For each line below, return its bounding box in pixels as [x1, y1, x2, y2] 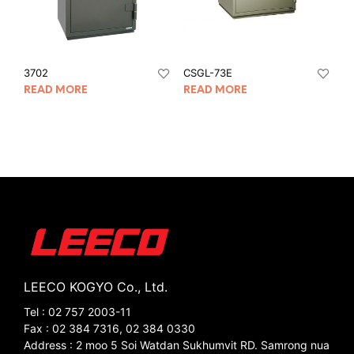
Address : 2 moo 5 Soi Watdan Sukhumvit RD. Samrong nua [24, 338, 330, 352]
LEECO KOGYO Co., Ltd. [24, 279, 168, 296]
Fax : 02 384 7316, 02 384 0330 [24, 322, 195, 336]
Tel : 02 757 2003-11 [24, 305, 131, 319]
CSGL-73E [183, 66, 232, 80]
